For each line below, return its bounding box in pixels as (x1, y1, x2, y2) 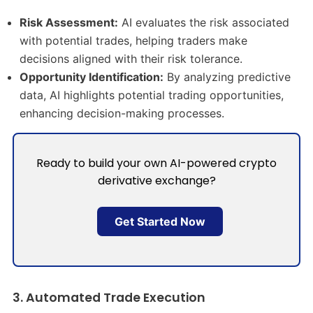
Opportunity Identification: (20, 69, 164, 84)
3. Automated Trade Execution (12, 289, 205, 306)
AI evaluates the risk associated (118, 15, 290, 29)
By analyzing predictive (163, 69, 291, 84)
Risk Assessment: (20, 15, 119, 29)
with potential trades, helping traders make (20, 33, 248, 48)
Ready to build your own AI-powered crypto (36, 155, 277, 172)
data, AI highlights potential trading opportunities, (20, 87, 284, 102)
